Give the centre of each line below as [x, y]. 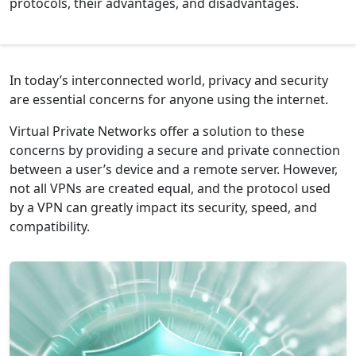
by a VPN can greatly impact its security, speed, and [163, 207]
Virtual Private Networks [83, 131]
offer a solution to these [230, 131]
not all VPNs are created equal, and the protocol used [170, 188]
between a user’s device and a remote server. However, [174, 169]
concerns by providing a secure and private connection [175, 150]
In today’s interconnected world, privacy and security [169, 80]
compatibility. [50, 226]
